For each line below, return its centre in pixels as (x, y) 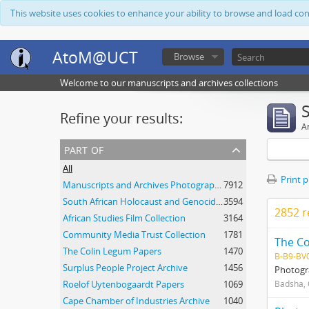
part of (84, 149)
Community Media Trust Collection (134, 235)
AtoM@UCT (95, 58)
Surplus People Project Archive (125, 268)
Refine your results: (121, 118)
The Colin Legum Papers (112, 251)
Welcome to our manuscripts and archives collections (169, 83)
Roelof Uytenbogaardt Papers (123, 284)
